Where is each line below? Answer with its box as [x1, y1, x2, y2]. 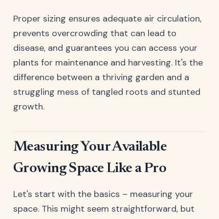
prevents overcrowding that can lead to [13, 27, 176, 40]
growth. [13, 101, 44, 113]
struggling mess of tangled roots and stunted [13, 86, 200, 98]
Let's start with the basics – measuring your [13, 188, 193, 200]
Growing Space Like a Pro [13, 162, 167, 176]
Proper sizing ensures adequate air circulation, [13, 13, 201, 25]
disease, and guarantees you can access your [13, 42, 197, 54]
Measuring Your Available [13, 140, 167, 155]
